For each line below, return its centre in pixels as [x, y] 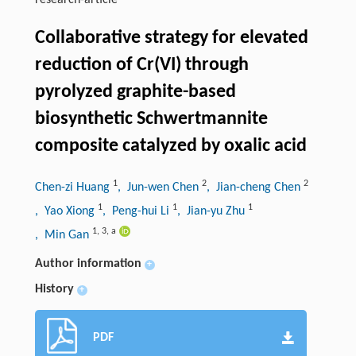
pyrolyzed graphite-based [135, 93]
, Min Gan [63, 236]
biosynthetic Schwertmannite [151, 120]
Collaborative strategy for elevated [171, 39]
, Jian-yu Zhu [212, 212]
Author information [88, 264]
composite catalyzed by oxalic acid [170, 147]
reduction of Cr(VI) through [141, 66]
